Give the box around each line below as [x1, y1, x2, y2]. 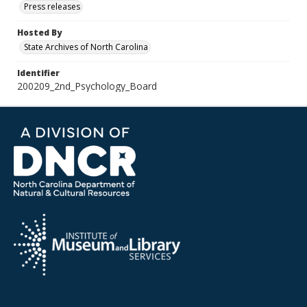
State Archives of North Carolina [24, 41, 148, 53]
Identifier [17, 67, 60, 79]
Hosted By [17, 27, 62, 38]
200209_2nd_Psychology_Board [17, 79, 157, 93]
